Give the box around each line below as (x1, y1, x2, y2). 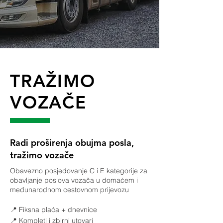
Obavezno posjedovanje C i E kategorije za (10, 166, 147, 175)
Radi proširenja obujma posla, (10, 137, 134, 148)
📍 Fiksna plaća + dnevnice (10, 205, 97, 214)
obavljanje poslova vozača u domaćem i (10, 176, 138, 185)
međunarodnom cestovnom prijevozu (10, 185, 129, 194)
